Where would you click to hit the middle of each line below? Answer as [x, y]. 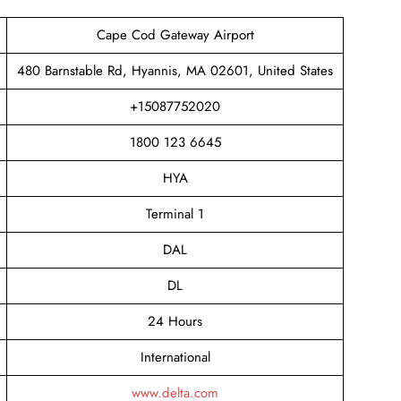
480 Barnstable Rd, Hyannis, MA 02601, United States [175, 70]
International [175, 357]
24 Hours [175, 321]
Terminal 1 [175, 213]
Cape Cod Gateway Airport [175, 34]
